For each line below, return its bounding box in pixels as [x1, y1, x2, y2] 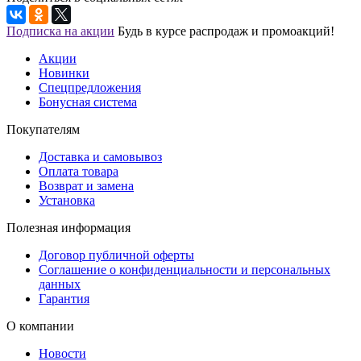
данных [39, 277, 81, 292]
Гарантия [39, 292, 89, 306]
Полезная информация [6, 221, 131, 235]
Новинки [39, 66, 89, 81]
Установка [39, 193, 95, 208]
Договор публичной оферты [39, 248, 194, 263]
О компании [6, 319, 74, 334]
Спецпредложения [39, 81, 141, 95]
